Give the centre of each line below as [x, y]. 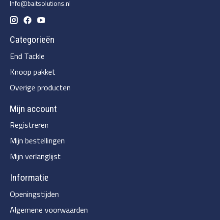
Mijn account [33, 109]
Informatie [29, 178]
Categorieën [32, 40]
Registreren [29, 125]
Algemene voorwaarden [49, 209]
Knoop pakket [33, 71]
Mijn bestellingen [37, 141]
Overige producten [40, 87]
